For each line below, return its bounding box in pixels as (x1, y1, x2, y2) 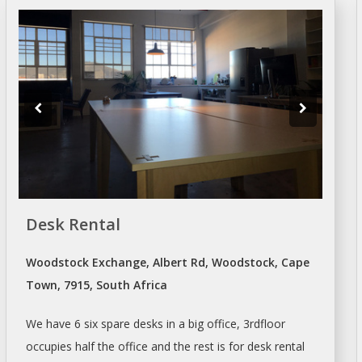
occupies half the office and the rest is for (25, 338, 247, 354)
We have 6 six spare (25, 315, 133, 331)
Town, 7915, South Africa (25, 276, 167, 293)
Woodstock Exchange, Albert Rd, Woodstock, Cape (25, 254, 309, 270)
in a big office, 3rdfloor (162, 315, 285, 331)
